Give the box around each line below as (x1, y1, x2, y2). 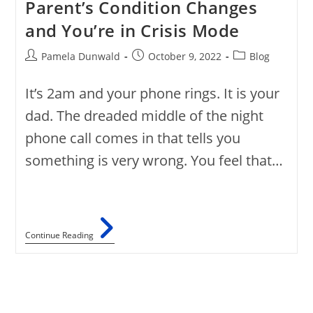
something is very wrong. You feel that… (24, 151, 283, 170)
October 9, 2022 (147, 50, 221, 64)
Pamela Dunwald (41, 50, 120, 64)
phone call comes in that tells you (24, 129, 240, 148)
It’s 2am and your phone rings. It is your (24, 84, 279, 103)
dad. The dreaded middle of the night (24, 106, 263, 126)
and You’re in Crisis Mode (24, 19, 240, 43)
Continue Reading (24, 229, 94, 242)
